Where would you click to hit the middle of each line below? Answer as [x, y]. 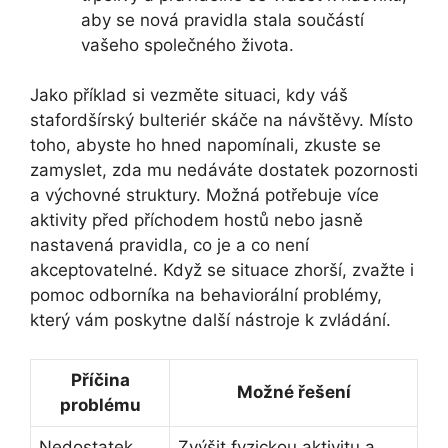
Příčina [100, 379]
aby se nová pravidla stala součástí [222, 19]
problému [100, 404]
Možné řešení [293, 391]
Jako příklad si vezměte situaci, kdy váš [189, 95]
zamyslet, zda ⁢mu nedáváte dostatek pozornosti [224, 170]
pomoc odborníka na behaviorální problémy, [206, 295]
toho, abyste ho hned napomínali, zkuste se [205, 145]
